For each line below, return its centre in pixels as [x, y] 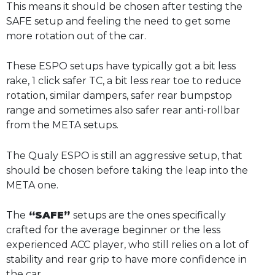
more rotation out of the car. [76, 36]
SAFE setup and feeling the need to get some [118, 21]
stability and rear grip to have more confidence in [126, 260]
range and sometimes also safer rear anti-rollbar [123, 110]
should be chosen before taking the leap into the [127, 170]
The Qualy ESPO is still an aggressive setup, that [124, 155]
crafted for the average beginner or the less [113, 230]
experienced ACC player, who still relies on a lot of [127, 245]
